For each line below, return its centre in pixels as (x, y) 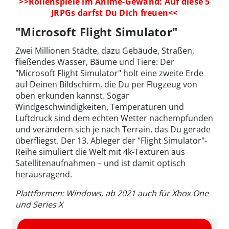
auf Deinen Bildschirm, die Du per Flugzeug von (106, 84)
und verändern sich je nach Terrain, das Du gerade (113, 129)
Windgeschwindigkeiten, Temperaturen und (100, 107)
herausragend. (44, 174)
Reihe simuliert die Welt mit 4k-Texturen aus (100, 152)
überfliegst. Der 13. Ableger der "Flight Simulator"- (111, 140)
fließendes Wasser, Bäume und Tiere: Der (95, 62)
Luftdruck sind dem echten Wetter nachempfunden (114, 118)
